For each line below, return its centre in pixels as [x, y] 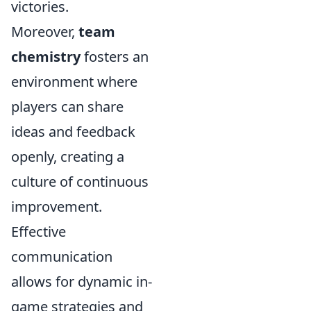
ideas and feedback [73, 132]
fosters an [115, 57]
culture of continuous [80, 182]
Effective [39, 232]
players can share [67, 107]
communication [62, 257]
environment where [74, 82]
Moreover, [45, 32]
